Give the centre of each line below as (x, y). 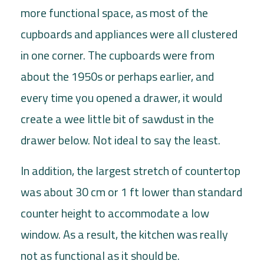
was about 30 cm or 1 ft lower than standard (131, 192)
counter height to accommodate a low (115, 213)
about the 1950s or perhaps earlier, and (117, 76)
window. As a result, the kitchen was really (124, 234)
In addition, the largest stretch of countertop (131, 170)
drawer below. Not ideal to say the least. (121, 140)
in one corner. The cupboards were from (118, 55)
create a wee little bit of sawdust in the (117, 118)
